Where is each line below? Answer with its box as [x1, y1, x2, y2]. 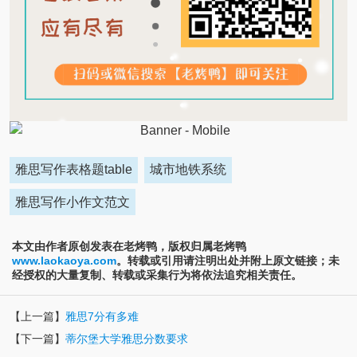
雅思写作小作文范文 [14, 194, 130, 209]
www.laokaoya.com [12, 254, 116, 268]
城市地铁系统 [150, 163, 227, 177]
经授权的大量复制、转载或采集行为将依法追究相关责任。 [12, 269, 302, 282]
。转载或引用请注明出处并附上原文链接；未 [116, 254, 339, 268]
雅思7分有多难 [65, 310, 139, 324]
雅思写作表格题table [14, 163, 132, 177]
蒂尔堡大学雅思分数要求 [65, 332, 188, 346]
